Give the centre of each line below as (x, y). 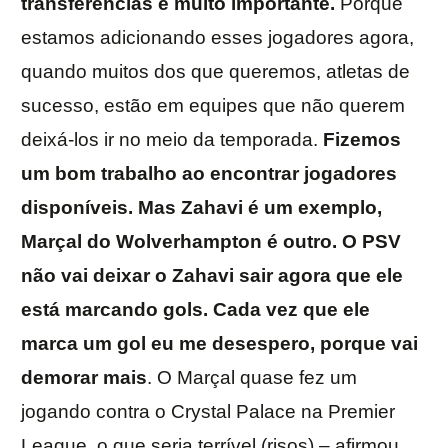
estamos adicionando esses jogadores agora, (217, 38)
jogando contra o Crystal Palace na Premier (208, 412)
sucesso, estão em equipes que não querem (213, 106)
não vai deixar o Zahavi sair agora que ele (212, 276)
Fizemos (362, 140)
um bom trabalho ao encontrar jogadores (209, 174)
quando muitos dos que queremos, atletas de (215, 72)
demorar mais (84, 378)
